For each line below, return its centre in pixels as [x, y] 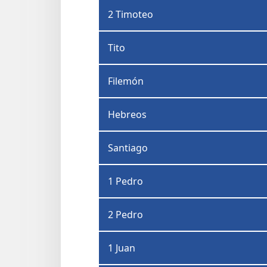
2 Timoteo [131, 15]
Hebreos [127, 115]
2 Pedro [125, 215]
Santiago [128, 148]
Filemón [126, 81]
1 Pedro [125, 181]
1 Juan [122, 248]
